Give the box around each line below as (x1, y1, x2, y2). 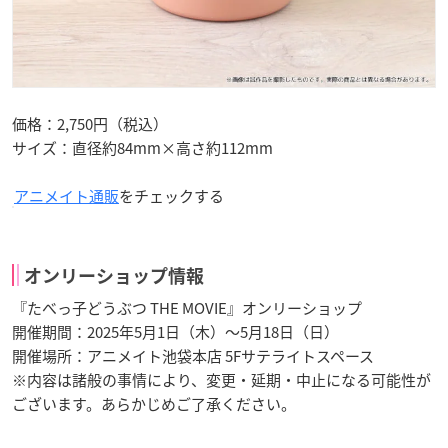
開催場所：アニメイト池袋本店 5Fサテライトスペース (12, 344, 374, 367)
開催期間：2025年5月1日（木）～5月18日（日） (12, 320, 339, 343)
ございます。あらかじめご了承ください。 (12, 392, 296, 415)
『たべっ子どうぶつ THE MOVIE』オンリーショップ (12, 296, 362, 319)
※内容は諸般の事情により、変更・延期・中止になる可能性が (12, 368, 431, 391)
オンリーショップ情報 (24, 266, 204, 285)
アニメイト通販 (14, 184, 119, 207)
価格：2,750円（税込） (12, 112, 168, 135)
